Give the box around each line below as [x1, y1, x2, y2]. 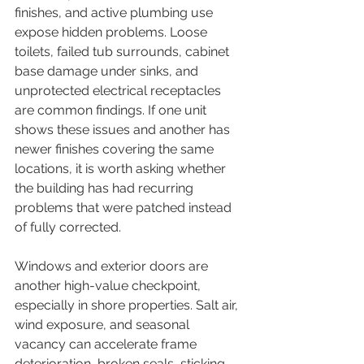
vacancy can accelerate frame [15, 336, 200, 352]
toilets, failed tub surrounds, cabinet [15, 44, 232, 59]
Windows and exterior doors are [15, 258, 211, 274]
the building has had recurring [15, 180, 197, 196]
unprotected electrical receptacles [15, 83, 224, 98]
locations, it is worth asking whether [15, 161, 229, 176]
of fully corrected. [15, 219, 121, 235]
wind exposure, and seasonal [15, 317, 193, 332]
